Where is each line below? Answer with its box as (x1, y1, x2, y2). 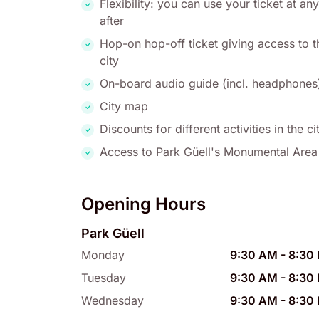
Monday (81, 248, 125, 263)
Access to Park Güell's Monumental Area (100, 145, 318, 159)
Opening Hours (81, 194, 206, 215)
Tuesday (81, 271, 126, 286)
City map (100, 99, 148, 114)
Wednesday (81, 293, 144, 308)
